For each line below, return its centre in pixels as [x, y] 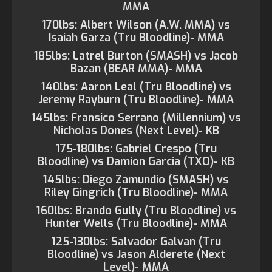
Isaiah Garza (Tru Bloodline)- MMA [136, 38]
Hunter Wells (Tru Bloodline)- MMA [136, 223]
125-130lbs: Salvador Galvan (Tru [136, 242]
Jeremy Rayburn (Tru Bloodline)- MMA [136, 100]
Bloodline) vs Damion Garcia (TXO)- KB [136, 161]
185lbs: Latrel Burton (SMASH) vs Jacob [136, 56]
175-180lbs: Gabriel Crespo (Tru [136, 149]
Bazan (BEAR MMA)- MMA [136, 69]
